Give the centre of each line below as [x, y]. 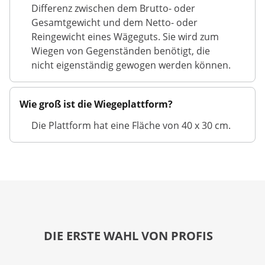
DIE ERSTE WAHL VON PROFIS [128, 236]
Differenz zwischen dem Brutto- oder [113, 9]
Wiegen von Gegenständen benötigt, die [121, 51]
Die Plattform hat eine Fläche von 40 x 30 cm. [131, 126]
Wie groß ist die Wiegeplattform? [96, 104]
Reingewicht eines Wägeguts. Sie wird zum [125, 37]
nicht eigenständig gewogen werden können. [131, 65]
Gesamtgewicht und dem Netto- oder [114, 23]
